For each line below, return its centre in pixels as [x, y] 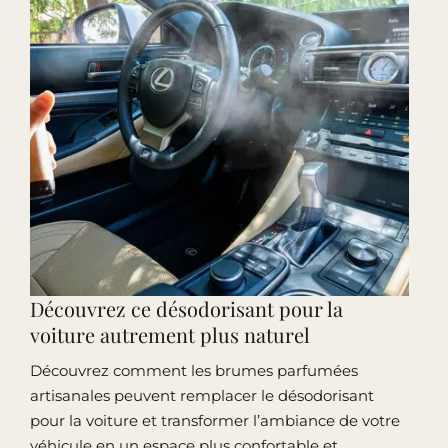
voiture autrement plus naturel [170, 334]
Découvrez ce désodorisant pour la [186, 308]
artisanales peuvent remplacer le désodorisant [202, 395]
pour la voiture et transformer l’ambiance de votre [215, 420]
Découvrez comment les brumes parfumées [194, 370]
